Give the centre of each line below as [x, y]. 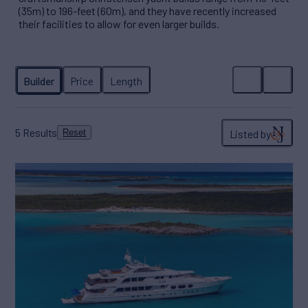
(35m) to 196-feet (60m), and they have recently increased [147, 10]
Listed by [250, 133]
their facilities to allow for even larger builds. [119, 23]
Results [39, 133]
